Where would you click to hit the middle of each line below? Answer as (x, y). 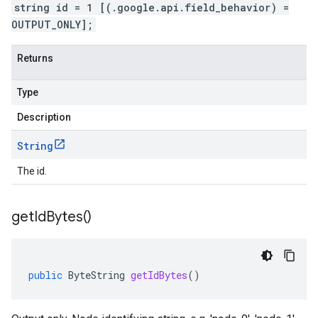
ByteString (97, 275)
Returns (35, 58)
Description (44, 117)
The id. (32, 171)
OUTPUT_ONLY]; (52, 24)
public (45, 275)
